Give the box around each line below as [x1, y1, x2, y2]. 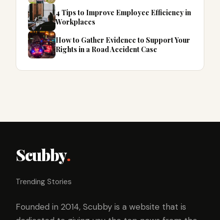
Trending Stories [16, 177, 72, 187]
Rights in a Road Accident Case [55, 44, 157, 55]
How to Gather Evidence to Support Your [55, 35, 190, 45]
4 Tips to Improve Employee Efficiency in [55, 7, 191, 18]
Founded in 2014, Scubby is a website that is [16, 201, 186, 213]
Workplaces [55, 17, 95, 27]
